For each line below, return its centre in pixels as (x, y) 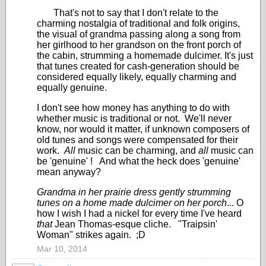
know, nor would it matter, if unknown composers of (143, 129)
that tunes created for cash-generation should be (138, 66)
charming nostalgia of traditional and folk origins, (138, 23)
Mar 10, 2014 (62, 249)
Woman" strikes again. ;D (91, 235)
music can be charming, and (137, 151)
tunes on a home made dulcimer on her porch (132, 203)
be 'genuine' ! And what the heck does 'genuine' (139, 161)
